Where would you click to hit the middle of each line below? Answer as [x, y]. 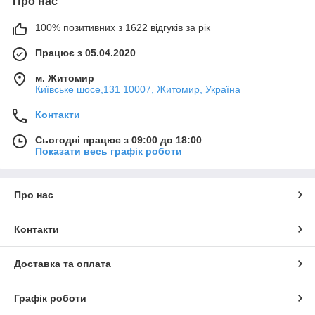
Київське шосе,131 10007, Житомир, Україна [138, 90]
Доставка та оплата [63, 264]
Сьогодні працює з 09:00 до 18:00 [118, 140]
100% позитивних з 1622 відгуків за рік [123, 28]
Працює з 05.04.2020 [85, 53]
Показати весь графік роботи [109, 152]
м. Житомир [65, 78]
